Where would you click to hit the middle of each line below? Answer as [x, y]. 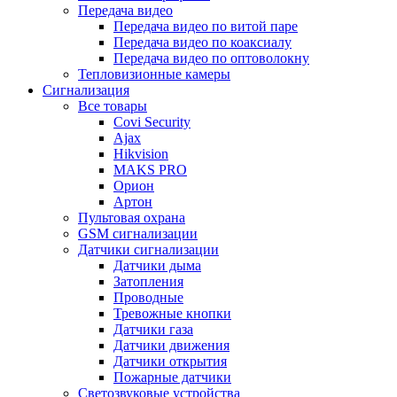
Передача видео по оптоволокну [211, 58]
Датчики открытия [170, 361]
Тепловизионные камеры [154, 74]
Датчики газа [153, 329]
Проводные [148, 297]
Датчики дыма [157, 265]
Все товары [113, 106]
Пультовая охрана [132, 218]
